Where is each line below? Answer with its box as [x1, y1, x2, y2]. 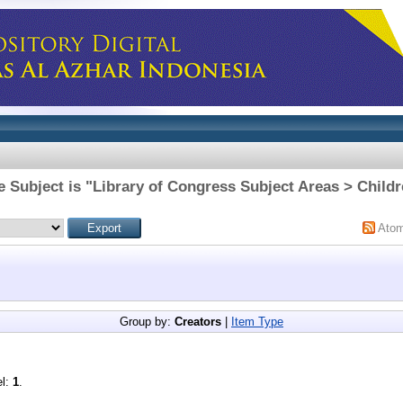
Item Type [231, 314, 283, 328]
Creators [175, 314, 221, 328]
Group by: [120, 314, 175, 328]
